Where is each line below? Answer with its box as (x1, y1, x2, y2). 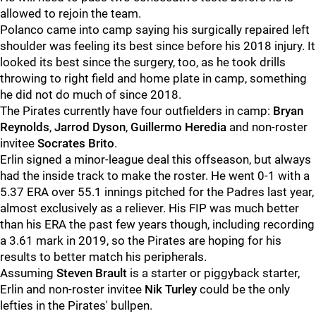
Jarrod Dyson (54, 120, 126, 134)
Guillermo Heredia (130, 120, 226, 134)
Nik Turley (142, 282, 197, 296)
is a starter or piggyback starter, (127, 266, 300, 280)
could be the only (197, 282, 290, 296)
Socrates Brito (37, 136, 114, 150)
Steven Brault (54, 266, 127, 280)
